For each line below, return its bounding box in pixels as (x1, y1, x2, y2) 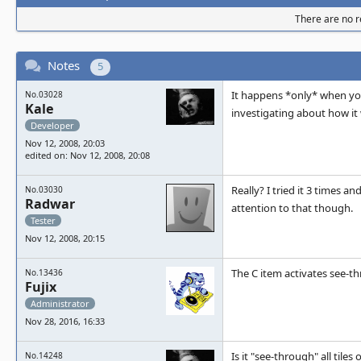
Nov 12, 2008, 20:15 (25, 232, 105, 244)
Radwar (25, 195, 75, 213)
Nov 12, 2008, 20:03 (25, 137, 105, 149)
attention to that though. (231, 201, 353, 215)
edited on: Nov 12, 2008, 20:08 (25, 149, 150, 161)
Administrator (31, 297, 89, 309)
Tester (31, 214, 56, 226)
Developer (31, 119, 74, 131)
